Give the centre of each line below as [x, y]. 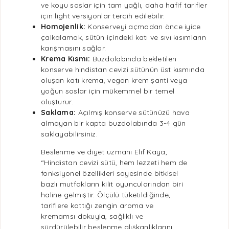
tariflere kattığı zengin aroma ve [97, 205]
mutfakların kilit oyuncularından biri [120, 184]
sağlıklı [121, 216]
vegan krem [128, 80]
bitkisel [166, 173]
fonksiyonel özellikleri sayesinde [98, 173]
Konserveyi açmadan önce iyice [143, 27]
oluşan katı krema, [74, 80]
